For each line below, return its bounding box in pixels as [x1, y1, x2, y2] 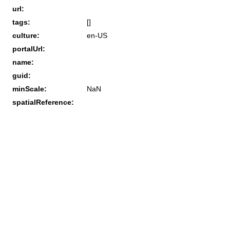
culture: [12, 31, 40, 40]
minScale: [12, 84, 47, 93]
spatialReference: [12, 98, 74, 106]
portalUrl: [12, 44, 45, 53]
